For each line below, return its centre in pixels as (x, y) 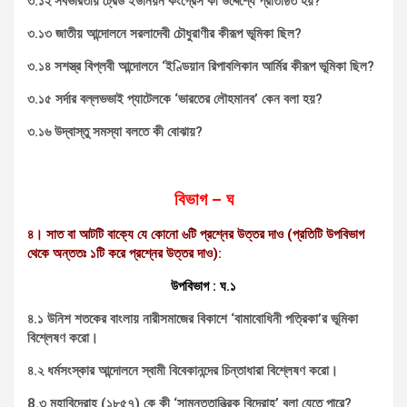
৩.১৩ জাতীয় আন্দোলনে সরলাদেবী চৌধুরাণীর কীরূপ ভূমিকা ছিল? (164, 33)
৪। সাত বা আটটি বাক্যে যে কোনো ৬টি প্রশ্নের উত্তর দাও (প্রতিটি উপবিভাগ (196, 234)
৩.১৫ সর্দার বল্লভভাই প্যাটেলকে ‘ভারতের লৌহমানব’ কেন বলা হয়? (175, 99)
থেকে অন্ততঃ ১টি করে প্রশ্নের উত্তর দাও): (124, 253)
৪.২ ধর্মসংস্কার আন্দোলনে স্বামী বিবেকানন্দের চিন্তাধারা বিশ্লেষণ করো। (183, 370)
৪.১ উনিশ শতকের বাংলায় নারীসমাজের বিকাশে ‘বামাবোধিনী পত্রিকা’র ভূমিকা (193, 318)
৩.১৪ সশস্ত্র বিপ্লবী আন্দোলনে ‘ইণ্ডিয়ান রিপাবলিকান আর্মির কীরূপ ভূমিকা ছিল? (201, 66)
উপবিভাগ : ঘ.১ (203, 286)
